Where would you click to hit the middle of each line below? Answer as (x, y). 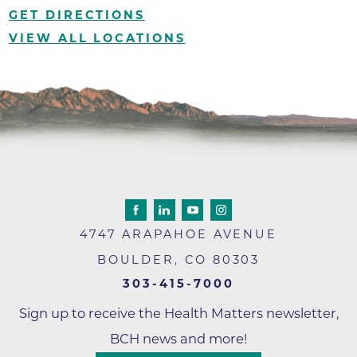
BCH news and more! (178, 338)
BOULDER (136, 260)
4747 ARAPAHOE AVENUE (178, 235)
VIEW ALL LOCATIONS (97, 39)
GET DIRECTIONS (77, 15)
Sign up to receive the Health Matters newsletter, (178, 313)
